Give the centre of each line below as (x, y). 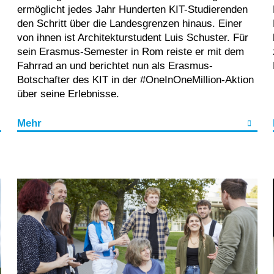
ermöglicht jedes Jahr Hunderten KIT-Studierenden (132, 9)
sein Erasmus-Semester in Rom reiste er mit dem (130, 51)
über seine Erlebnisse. (68, 94)
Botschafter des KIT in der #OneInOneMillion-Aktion (135, 80)
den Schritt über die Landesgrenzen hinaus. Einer (129, 23)
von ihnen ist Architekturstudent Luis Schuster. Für (132, 37)
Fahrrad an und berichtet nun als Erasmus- (115, 65)
